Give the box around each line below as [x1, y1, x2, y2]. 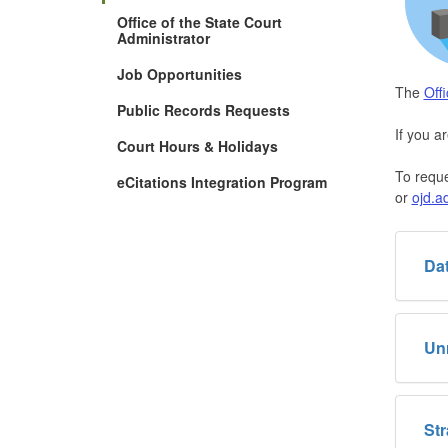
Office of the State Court [117, 11, 282, 32]
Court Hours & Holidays [117, 135, 278, 156]
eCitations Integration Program [117, 171, 327, 192]
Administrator [117, 27, 210, 48]
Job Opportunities [117, 63, 242, 84]
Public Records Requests [117, 99, 290, 120]
